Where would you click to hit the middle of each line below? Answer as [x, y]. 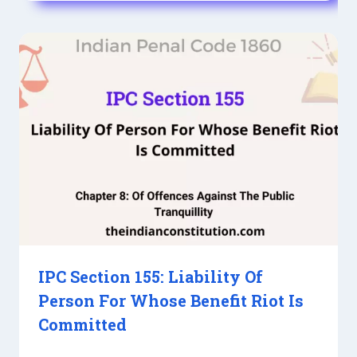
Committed [82, 325]
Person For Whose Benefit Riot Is [171, 301]
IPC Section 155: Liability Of [151, 277]
